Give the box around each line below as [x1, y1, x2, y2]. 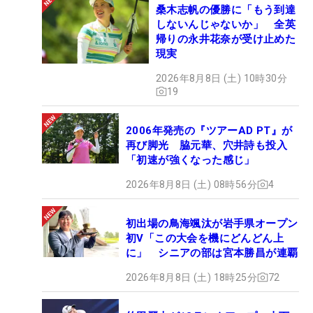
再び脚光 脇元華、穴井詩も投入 [126, 138, 287, 152]
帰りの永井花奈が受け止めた [156, 32, 296, 45]
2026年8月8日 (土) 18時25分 [126, 271, 257, 283]
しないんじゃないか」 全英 [156, 17, 296, 31]
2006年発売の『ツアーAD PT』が [126, 124, 293, 137]
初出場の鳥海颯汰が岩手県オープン [126, 217, 298, 230]
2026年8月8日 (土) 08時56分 [126, 178, 257, 190]
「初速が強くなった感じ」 [126, 153, 255, 166]
